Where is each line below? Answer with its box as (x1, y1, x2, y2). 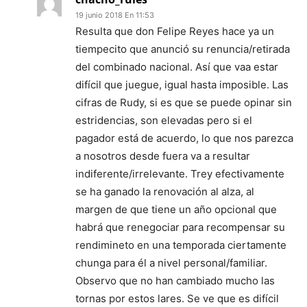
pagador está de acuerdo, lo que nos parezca (75, 131, 293, 145)
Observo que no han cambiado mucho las (75, 273, 275, 287)
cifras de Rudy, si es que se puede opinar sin (75, 95, 292, 109)
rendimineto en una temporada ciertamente (75, 238, 286, 251)
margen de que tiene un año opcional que (75, 202, 277, 216)
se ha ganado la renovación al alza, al (75, 184, 254, 198)
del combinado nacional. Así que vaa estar (75, 60, 278, 73)
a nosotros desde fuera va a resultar (75, 149, 250, 162)
